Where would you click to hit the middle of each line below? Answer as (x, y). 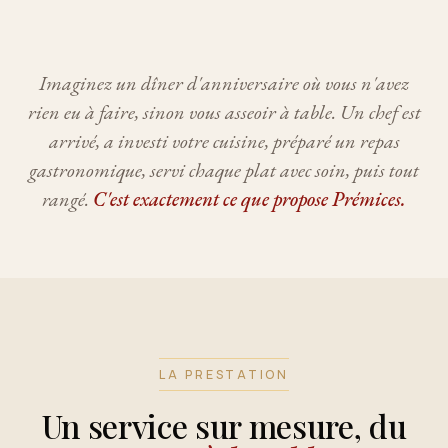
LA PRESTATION (224, 374)
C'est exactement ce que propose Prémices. (249, 198)
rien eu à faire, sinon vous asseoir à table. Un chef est (224, 111)
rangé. (67, 198)
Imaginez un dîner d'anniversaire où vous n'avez (224, 82)
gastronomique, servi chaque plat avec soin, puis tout (224, 169)
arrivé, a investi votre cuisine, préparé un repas (224, 140)
